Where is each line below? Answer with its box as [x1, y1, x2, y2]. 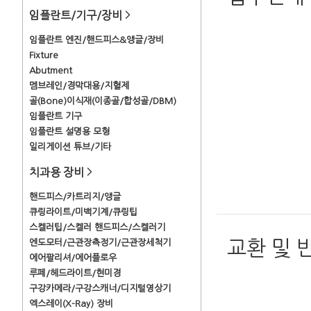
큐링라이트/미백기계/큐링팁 [29, 208, 137, 217]
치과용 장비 [29, 167, 87, 178]
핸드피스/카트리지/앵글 [29, 192, 121, 201]
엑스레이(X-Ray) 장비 [29, 299, 113, 308]
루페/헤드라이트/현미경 [29, 269, 121, 278]
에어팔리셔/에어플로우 [29, 253, 117, 262]
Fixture [29, 51, 58, 60]
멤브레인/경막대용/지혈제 [29, 81, 129, 90]
